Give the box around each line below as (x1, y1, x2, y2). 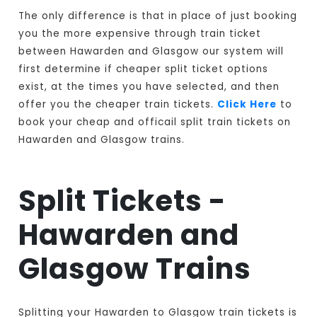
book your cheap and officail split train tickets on (18, 115, 292, 129)
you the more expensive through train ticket (18, 27, 262, 41)
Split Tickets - (18, 181, 227, 221)
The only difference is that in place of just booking (18, 9, 298, 23)
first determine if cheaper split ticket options (18, 62, 269, 76)
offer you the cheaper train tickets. (18, 98, 218, 112)
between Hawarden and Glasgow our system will (18, 45, 284, 59)
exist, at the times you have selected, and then (18, 80, 280, 94)
